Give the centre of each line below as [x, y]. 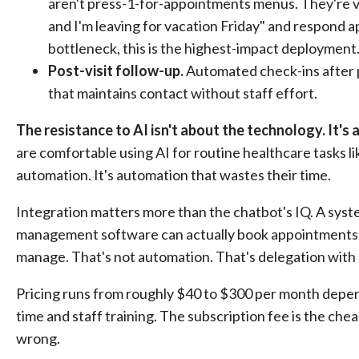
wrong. [38, 338]
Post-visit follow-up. [116, 71]
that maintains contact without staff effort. [183, 93]
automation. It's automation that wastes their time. [173, 175]
